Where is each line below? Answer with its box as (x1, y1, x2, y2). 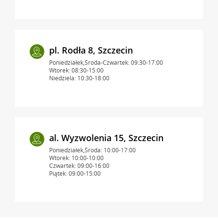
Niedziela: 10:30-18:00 (49, 73, 109, 82)
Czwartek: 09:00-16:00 (49, 161, 109, 170)
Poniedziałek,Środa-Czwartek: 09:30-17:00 (49, 58, 163, 67)
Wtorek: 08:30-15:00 (49, 66, 104, 74)
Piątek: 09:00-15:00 (49, 169, 101, 178)
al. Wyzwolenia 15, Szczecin (49, 131, 163, 144)
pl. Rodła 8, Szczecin (49, 44, 133, 56)
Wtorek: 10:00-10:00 (49, 153, 104, 162)
